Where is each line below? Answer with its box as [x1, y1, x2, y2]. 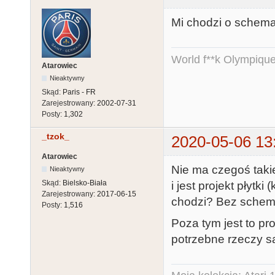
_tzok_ [42, 131, 69, 142]
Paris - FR [63, 87, 96, 96]
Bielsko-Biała [63, 179, 107, 188]
